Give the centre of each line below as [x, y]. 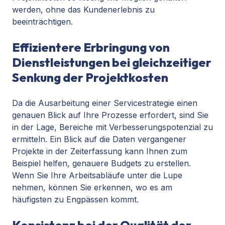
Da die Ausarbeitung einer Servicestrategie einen [105, 103]
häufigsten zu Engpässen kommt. [75, 200]
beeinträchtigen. [42, 22]
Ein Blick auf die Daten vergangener [118, 139]
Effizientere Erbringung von [91, 47]
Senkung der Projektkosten [90, 78]
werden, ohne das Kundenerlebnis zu [83, 10]
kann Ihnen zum [155, 151]
